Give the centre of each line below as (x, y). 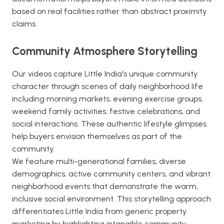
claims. (24, 24)
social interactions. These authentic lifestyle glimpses (109, 124)
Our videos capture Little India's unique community (105, 74)
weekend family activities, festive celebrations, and (106, 111)
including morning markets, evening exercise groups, (107, 99)
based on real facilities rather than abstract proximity (109, 11)
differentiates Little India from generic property (99, 211)
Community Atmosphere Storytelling (105, 51)
